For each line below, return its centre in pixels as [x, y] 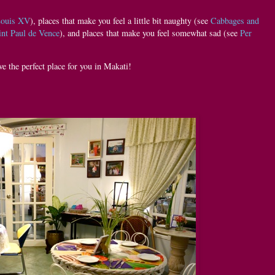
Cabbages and [235, 21]
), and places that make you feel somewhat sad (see [150, 33]
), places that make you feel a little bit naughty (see [120, 21]
